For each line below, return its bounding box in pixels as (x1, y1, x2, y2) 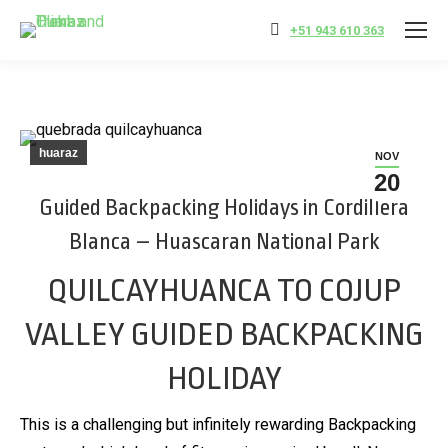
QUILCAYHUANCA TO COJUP (47, 272, 401, 309)
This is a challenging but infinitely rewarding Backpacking (20, 415, 416, 434)
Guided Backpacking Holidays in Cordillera (39, 195, 409, 221)
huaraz (39, 146, 78, 160)
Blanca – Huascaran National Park (68, 229, 380, 255)
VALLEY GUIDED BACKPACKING (25, 316, 423, 353)
